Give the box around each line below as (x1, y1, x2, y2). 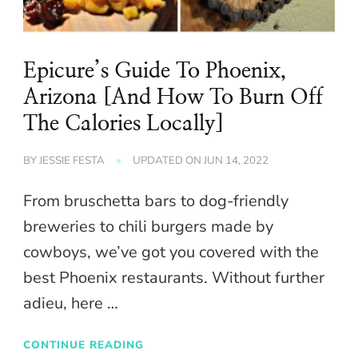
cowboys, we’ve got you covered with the (23, 241, 319, 264)
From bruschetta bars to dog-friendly (23, 190, 288, 213)
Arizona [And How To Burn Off (23, 87, 323, 109)
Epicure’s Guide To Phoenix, (23, 61, 286, 82)
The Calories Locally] (23, 113, 224, 135)
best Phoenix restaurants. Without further (23, 267, 324, 289)
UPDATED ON (133, 153, 204, 169)
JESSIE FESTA (39, 153, 105, 169)
